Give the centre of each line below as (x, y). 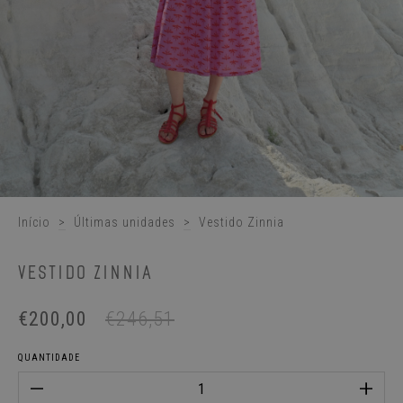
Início (34, 222)
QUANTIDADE (49, 358)
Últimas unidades (125, 222)
